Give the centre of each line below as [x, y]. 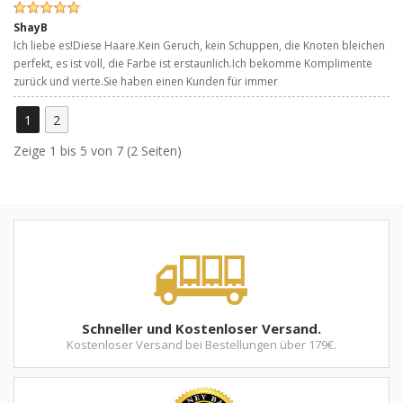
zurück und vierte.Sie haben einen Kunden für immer [146, 81]
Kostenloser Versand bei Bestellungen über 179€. [201, 344]
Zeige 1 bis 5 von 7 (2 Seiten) [98, 150]
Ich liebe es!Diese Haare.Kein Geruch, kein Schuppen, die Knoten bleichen [199, 45]
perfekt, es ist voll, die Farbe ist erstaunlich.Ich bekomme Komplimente [193, 63]
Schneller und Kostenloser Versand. [201, 328]
